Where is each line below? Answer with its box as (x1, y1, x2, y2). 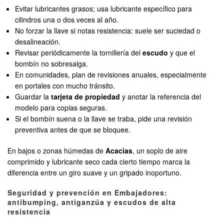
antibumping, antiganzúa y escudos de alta (7, 197, 176, 207)
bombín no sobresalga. (15, 58, 88, 69)
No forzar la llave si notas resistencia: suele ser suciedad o (15, 25, 201, 36)
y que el (168, 47, 195, 58)
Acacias (105, 145, 132, 156)
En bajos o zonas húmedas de (7, 145, 105, 156)
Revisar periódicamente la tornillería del (15, 47, 143, 58)
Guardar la (15, 91, 51, 102)
